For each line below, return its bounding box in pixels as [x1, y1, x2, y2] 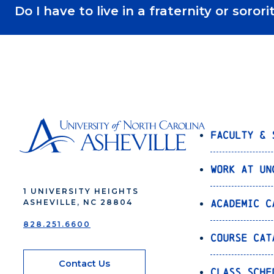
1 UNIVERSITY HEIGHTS [23, 187, 139, 196]
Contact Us [59, 258, 110, 270]
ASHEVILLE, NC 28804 [23, 198, 133, 207]
